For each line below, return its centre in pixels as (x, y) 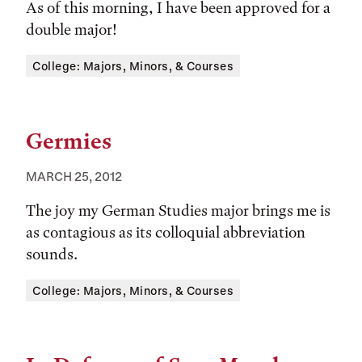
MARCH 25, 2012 (74, 176)
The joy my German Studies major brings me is (178, 210)
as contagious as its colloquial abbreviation (166, 232)
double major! (72, 29)
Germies (69, 141)
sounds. (52, 254)
